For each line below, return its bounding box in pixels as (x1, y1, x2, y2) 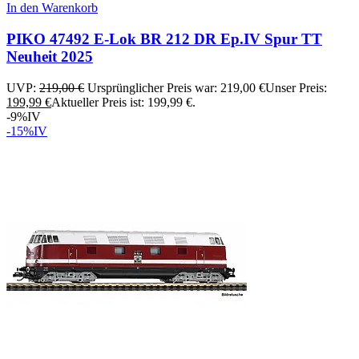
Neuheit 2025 (6, 48, 93, 66)
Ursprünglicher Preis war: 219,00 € (87, 80, 265, 95)
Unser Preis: (265, 80, 327, 95)
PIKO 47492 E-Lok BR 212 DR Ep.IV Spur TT (6, 30, 322, 48)
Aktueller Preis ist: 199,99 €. (51, 95, 196, 109)
